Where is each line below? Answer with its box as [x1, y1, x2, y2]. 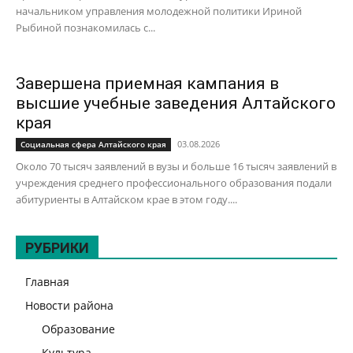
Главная [25, 274, 69, 290]
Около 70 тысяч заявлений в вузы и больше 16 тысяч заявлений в [16, 159, 336, 174]
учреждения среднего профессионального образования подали [16, 176, 332, 191]
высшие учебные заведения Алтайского [16, 94, 336, 113]
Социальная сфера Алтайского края [20, 139, 166, 150]
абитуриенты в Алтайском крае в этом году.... [16, 192, 237, 207]
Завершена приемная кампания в [16, 74, 279, 94]
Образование [42, 321, 115, 337]
